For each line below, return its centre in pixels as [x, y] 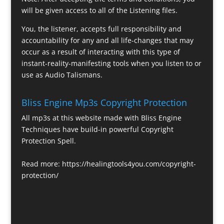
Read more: [41, 163]
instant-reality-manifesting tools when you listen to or [111, 63]
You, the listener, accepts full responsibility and [101, 29]
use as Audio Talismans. [62, 75]
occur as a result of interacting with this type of [100, 52]
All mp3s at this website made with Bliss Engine [101, 117]
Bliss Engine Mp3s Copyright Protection [104, 102]
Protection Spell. [48, 140]
